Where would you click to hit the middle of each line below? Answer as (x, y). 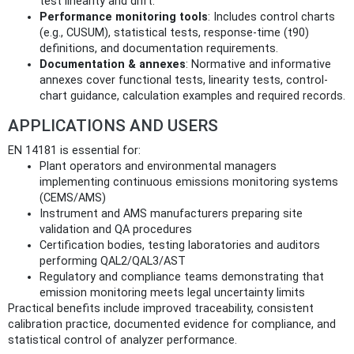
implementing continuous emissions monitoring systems (189, 182)
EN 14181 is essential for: (74, 150)
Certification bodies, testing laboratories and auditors (180, 245)
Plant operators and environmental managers (158, 166)
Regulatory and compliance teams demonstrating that (182, 277)
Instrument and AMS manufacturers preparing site (171, 213)
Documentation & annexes (113, 64)
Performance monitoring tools (124, 17)
